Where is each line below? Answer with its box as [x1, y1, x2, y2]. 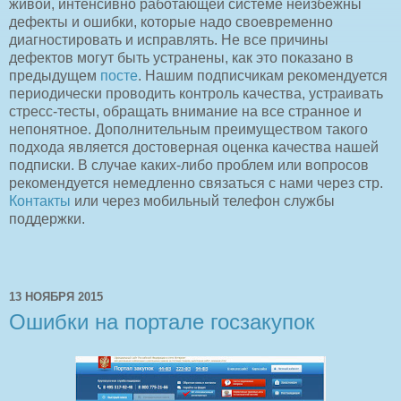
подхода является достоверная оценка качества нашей [9, 139, 379, 155]
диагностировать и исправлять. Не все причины [9, 31, 328, 47]
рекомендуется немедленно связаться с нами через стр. [9, 175, 383, 191]
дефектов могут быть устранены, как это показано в [9, 49, 354, 65]
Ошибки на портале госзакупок [9, 309, 315, 334]
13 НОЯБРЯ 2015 [9, 290, 103, 304]
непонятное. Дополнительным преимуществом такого [9, 121, 368, 137]
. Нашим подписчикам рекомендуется [138, 67, 388, 83]
